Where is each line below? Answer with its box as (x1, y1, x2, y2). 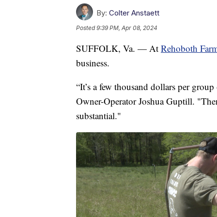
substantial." (76, 109, 121, 122)
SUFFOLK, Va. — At (76, 42, 161, 55)
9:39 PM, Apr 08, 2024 (96, 24, 157, 32)
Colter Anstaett (109, 8, 159, 18)
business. (76, 57, 109, 69)
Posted (76, 24, 96, 32)
